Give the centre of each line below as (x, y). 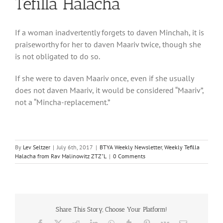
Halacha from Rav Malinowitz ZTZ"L (61, 156)
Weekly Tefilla (182, 147)
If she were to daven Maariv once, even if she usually (104, 78)
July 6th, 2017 (75, 147)
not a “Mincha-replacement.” (62, 102)
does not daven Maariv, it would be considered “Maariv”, (109, 90)
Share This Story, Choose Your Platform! (111, 209)
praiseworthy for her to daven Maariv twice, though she (108, 45)
